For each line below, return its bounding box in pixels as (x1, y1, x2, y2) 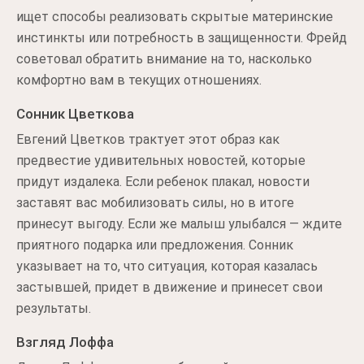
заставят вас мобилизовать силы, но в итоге (16, 195, 294, 210)
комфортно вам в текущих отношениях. (16, 72, 262, 88)
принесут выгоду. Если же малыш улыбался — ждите (16, 216, 342, 232)
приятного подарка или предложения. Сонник (16, 237, 293, 253)
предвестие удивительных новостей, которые (16, 153, 305, 168)
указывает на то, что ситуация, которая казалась (16, 258, 318, 274)
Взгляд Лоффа (16, 334, 114, 350)
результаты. (16, 301, 91, 316)
